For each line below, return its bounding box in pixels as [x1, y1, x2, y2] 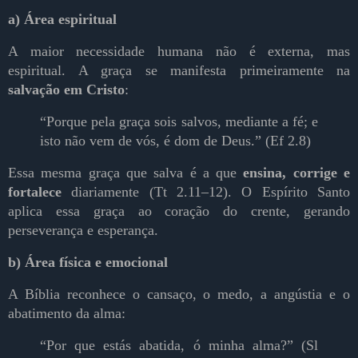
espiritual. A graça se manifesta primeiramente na [8, 62, 350, 79]
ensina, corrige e [243, 165, 351, 181]
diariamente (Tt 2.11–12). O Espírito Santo [62, 184, 350, 201]
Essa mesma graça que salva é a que [8, 165, 244, 181]
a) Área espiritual [8, 11, 117, 28]
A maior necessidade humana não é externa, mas [8, 43, 350, 60]
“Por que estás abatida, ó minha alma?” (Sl [40, 337, 318, 354]
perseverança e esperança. [8, 222, 158, 239]
